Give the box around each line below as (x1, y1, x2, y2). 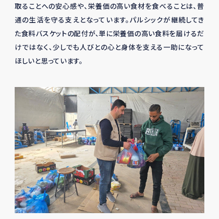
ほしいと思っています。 (15, 55, 83, 66)
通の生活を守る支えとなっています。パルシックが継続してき (15, 14, 204, 24)
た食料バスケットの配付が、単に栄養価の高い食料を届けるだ (15, 28, 204, 38)
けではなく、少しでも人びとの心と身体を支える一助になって (15, 42, 204, 52)
